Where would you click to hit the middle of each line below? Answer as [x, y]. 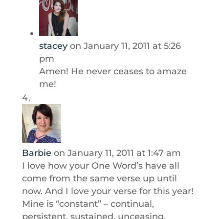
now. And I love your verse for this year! [108, 191]
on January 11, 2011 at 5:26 [125, 46]
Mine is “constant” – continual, [88, 204]
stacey [53, 46]
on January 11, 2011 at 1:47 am [117, 153]
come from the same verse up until [99, 178]
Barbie [36, 153]
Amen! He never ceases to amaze [113, 71]
